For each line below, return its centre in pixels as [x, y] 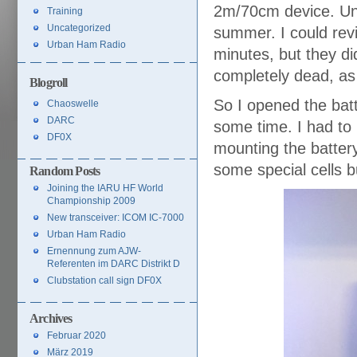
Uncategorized [79, 28]
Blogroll [49, 83]
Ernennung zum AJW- [94, 251]
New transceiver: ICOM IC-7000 [116, 218]
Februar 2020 [76, 335]
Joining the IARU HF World [105, 188]
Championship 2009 [91, 201]
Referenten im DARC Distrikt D [114, 264]
